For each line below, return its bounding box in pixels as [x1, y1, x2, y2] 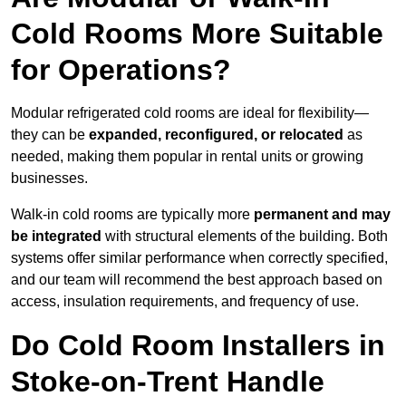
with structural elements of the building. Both [101, 228, 388, 245]
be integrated [11, 228, 101, 245]
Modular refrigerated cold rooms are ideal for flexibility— [11, 105, 369, 121]
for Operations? [11, 53, 231, 87]
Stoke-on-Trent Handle [11, 365, 324, 399]
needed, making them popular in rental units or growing [11, 149, 363, 165]
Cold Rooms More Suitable [11, 17, 383, 51]
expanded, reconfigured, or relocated [89, 127, 343, 143]
